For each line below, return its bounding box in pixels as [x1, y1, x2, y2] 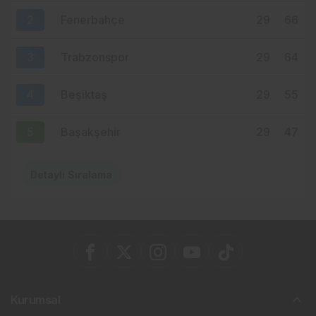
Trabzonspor [61, 50, 129, 65]
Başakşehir [61, 125, 121, 140]
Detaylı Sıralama [30, 168, 112, 181]
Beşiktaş [61, 87, 107, 102]
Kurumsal [11, 293, 61, 308]
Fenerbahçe [61, 13, 125, 28]
